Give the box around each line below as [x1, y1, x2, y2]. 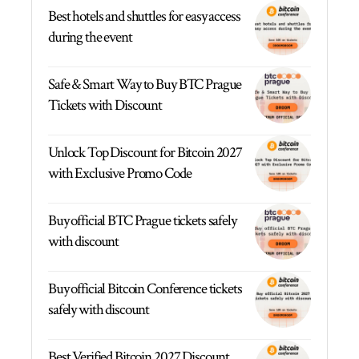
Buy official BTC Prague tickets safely [48, 210, 236, 231]
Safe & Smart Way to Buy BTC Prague [48, 74, 242, 95]
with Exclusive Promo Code [48, 163, 192, 184]
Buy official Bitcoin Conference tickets [48, 278, 242, 299]
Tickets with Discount [48, 95, 163, 115]
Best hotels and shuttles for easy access [48, 6, 240, 26]
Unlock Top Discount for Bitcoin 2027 [48, 142, 242, 163]
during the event [48, 26, 132, 47]
